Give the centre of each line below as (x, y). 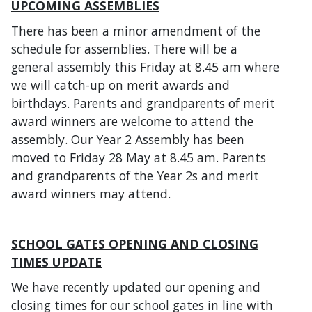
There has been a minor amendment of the (136, 30)
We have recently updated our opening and (136, 287)
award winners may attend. (91, 193)
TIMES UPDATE (56, 262)
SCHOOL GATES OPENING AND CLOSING (135, 243)
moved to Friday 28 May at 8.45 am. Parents (139, 157)
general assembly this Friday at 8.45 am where (145, 67)
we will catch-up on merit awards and (120, 85)
